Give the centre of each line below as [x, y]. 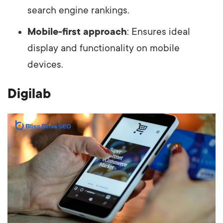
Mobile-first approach [77, 32]
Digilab [29, 93]
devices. [45, 64]
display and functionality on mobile [104, 48]
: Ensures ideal [159, 32]
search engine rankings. [78, 10]
